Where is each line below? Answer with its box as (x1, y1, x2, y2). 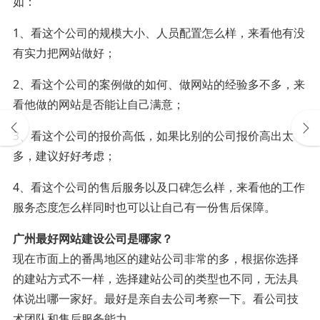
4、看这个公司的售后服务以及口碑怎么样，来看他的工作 (12, 179, 305, 195)
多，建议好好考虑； (12, 147, 116, 164)
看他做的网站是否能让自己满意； (12, 96, 184, 112)
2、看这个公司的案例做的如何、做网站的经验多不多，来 (12, 76, 305, 92)
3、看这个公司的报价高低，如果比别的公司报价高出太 (12, 127, 294, 144)
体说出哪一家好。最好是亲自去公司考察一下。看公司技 (12, 290, 299, 306)
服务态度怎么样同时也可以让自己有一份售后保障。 (12, 199, 276, 215)
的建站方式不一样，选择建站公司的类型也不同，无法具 (12, 270, 299, 286)
